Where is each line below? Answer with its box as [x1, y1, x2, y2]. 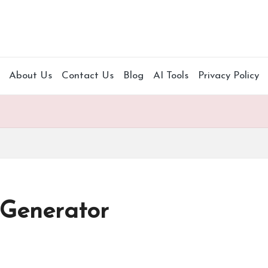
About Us [9, 71, 52, 81]
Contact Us [62, 71, 114, 81]
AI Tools [153, 71, 188, 81]
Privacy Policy [198, 71, 259, 81]
